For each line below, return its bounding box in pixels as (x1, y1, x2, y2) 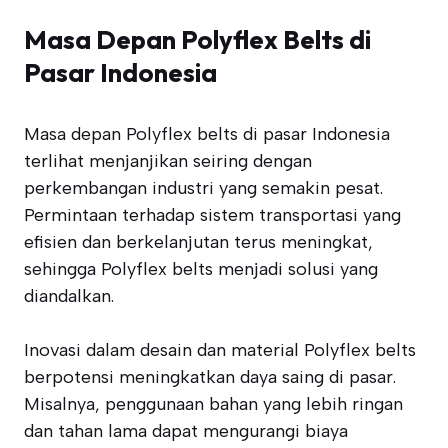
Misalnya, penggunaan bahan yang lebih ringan (24, 393, 403, 415)
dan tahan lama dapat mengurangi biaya (24, 420, 348, 442)
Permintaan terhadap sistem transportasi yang (24, 204, 401, 226)
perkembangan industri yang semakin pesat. (24, 177, 383, 199)
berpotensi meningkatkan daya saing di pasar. (24, 366, 396, 388)
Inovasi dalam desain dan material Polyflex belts (24, 339, 416, 361)
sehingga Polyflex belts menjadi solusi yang (24, 258, 378, 280)
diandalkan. (24, 285, 114, 307)
